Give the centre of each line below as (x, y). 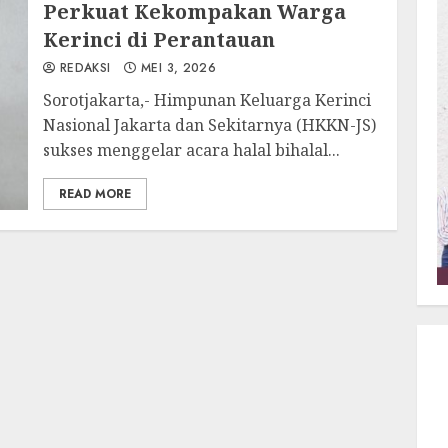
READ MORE (95, 194)
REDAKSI (83, 68)
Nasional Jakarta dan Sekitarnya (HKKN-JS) (210, 125)
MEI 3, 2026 (176, 68)
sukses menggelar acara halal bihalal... (192, 150)
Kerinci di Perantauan (159, 39)
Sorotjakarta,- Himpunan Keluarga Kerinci (207, 100)
